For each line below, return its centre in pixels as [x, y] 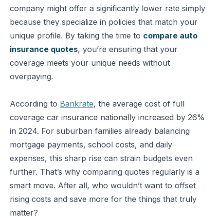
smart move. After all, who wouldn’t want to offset [103, 185]
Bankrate [77, 104]
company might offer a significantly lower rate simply [108, 8]
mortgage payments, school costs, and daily [91, 145]
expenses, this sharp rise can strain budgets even [101, 158]
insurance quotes [44, 49]
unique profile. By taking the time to [76, 36]
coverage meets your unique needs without [90, 63]
